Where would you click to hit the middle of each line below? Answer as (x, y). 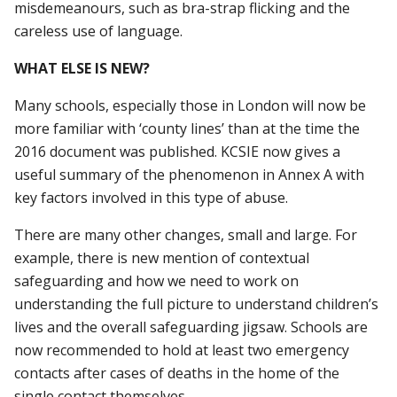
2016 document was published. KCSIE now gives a (178, 151)
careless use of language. (99, 31)
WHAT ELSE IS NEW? (82, 68)
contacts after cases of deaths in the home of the (177, 373)
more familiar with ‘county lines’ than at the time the (187, 128)
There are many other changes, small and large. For (186, 234)
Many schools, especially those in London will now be (191, 105)
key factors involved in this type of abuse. (152, 197)
